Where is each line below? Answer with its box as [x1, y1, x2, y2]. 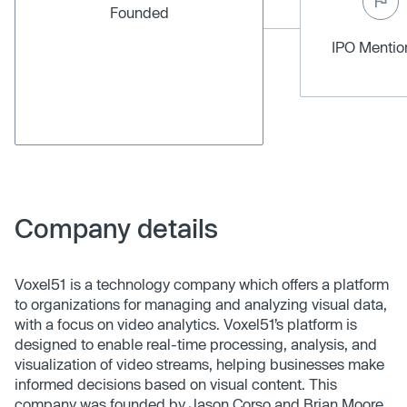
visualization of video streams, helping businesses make [15, 354, 384, 372]
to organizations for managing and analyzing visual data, [15, 294, 387, 313]
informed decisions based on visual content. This [15, 374, 337, 392]
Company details [15, 212, 218, 243]
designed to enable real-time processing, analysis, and [15, 334, 377, 352]
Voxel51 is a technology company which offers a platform [15, 274, 389, 293]
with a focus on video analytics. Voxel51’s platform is [15, 314, 357, 333]
